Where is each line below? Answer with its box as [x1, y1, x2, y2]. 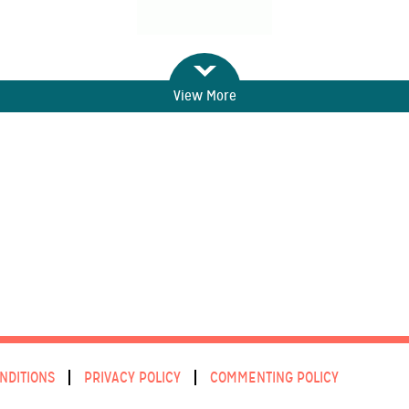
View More [173, 86, 236, 105]
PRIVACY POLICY [83, 367, 181, 387]
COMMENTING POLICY [209, 367, 339, 387]
